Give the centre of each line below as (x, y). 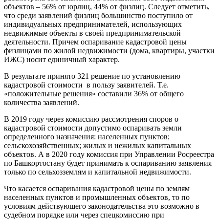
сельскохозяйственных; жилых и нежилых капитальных (98, 146)
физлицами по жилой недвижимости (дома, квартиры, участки (109, 51)
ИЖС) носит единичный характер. (62, 60)
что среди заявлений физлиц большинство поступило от (98, 16)
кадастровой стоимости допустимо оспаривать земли (93, 128)
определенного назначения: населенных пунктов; (87, 137)
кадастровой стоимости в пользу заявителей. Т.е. (86, 85)
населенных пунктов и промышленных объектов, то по (97, 197)
